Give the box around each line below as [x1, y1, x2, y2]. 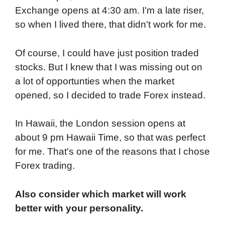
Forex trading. [15, 160, 75, 171]
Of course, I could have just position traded [15, 47, 199, 58]
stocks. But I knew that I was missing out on [15, 61, 202, 72]
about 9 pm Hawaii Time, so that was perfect [15, 132, 205, 143]
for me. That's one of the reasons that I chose [15, 146, 210, 157]
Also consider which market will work [15, 188, 186, 199]
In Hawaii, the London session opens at [15, 118, 185, 129]
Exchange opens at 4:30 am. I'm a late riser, [15, 5, 204, 16]
